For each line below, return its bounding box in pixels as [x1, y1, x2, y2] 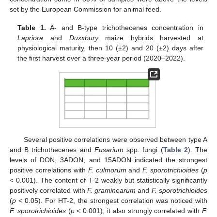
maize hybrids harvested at [98, 34, 203, 42]
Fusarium [94, 146, 124, 154]
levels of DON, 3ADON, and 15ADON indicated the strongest [10, 156, 207, 164]
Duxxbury [69, 34, 98, 42]
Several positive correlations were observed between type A [23, 136, 207, 144]
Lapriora [17, 34, 44, 42]
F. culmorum [88, 166, 126, 174]
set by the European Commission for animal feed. [10, 5, 161, 14]
